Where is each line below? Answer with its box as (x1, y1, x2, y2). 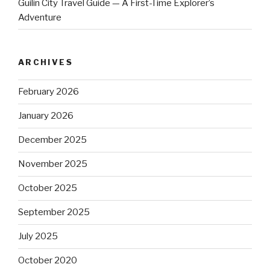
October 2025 (18, 183, 77, 194)
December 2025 (18, 134, 87, 146)
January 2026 (18, 110, 74, 122)
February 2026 (18, 86, 79, 98)
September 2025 (18, 207, 90, 218)
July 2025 (18, 231, 58, 242)
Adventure (18, 11, 61, 23)
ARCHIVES (18, 57, 73, 67)
